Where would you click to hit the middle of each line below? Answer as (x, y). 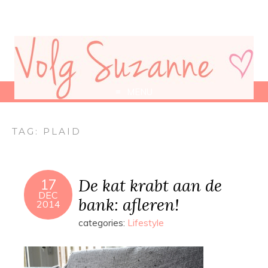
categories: (103, 223)
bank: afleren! (129, 204)
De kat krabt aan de (150, 185)
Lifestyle (146, 223)
